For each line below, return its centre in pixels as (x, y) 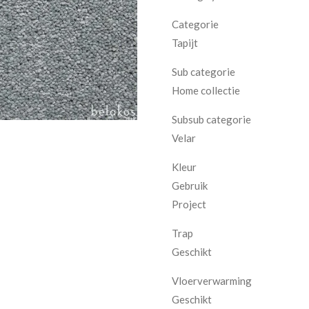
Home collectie (206, 90)
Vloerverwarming (212, 280)
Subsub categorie (211, 119)
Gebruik (190, 185)
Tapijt (185, 42)
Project (189, 204)
